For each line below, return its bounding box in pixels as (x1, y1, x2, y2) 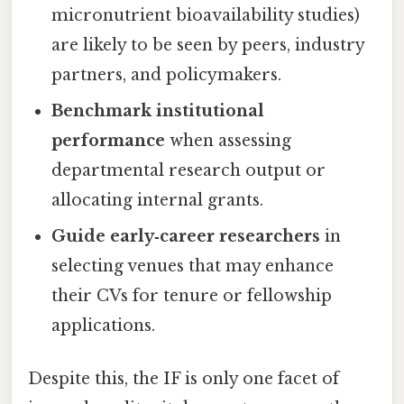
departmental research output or (51, 160, 326, 180)
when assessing (165, 130, 292, 151)
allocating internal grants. (51, 189, 264, 210)
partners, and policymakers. (51, 64, 282, 85)
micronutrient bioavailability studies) (51, 5, 361, 25)
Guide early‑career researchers (51, 225, 321, 246)
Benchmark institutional (51, 100, 265, 121)
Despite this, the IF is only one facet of (28, 368, 339, 389)
